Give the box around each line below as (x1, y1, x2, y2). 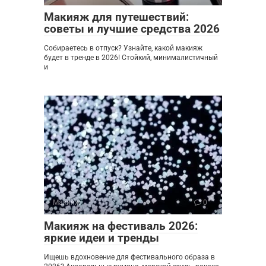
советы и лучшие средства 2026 (44, 21, 220, 36)
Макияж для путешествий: (44, 9, 189, 24)
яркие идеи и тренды (44, 230, 159, 245)
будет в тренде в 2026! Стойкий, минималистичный (44, 53, 218, 62)
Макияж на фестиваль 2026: (44, 218, 198, 233)
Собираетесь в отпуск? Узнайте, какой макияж (44, 43, 202, 52)
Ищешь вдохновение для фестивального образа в (44, 252, 215, 261)
